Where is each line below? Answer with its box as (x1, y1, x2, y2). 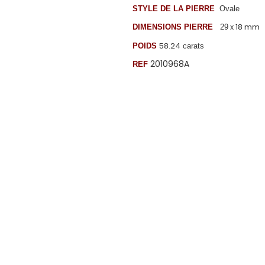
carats (180, 41, 204, 50)
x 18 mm (228, 21, 260, 33)
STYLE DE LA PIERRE (132, 4, 215, 13)
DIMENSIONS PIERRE (132, 22, 213, 32)
